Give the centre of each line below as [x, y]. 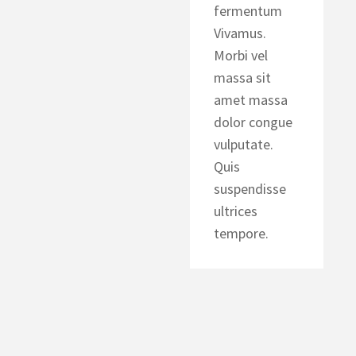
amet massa [251, 99]
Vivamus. [240, 33]
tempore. [241, 233]
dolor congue [253, 122]
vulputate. [244, 144]
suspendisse [250, 188]
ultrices [236, 211]
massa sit [242, 77]
